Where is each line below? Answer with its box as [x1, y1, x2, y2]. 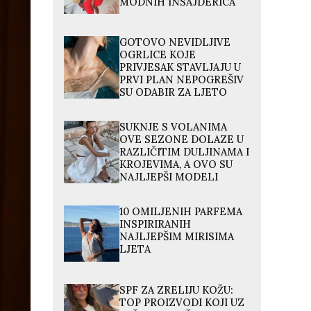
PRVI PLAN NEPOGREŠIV [119, 74, 244, 87]
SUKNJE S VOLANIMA [119, 121, 228, 134]
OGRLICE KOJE [119, 49, 196, 62]
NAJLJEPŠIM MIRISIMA [119, 230, 235, 244]
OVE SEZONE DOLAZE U [119, 133, 244, 146]
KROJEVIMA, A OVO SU [119, 158, 233, 171]
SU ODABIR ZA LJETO [119, 86, 228, 99]
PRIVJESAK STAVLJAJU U [119, 61, 242, 74]
